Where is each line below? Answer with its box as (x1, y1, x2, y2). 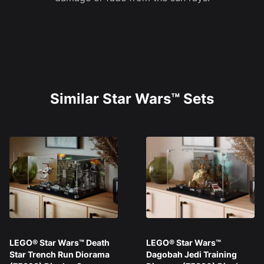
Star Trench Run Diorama (9, 249, 110, 260)
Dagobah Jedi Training (146, 249, 237, 260)
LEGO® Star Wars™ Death (9, 237, 110, 248)
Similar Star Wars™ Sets (50, 90, 214, 108)
